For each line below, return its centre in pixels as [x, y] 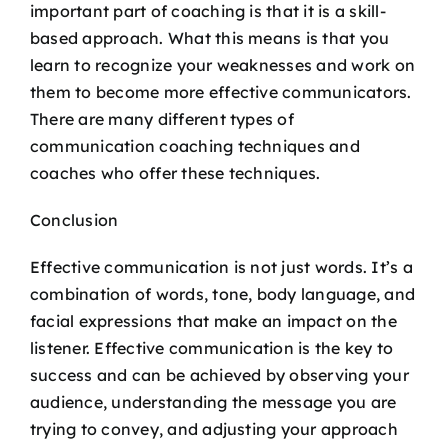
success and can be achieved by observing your [219, 374]
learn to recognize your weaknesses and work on [223, 64]
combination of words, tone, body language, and [223, 293]
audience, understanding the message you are [213, 401]
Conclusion [74, 219]
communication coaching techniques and [195, 145]
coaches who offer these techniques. [175, 172]
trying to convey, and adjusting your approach [214, 428]
